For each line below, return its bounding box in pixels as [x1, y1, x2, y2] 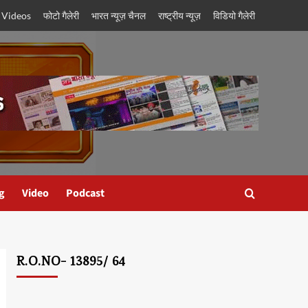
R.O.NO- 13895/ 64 [16, 252, 126, 274]
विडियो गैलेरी [213, 10, 255, 21]
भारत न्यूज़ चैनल [91, 10, 146, 21]
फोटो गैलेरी [43, 10, 79, 21]
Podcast [66, 186, 104, 201]
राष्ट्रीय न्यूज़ [158, 10, 201, 21]
